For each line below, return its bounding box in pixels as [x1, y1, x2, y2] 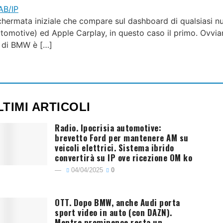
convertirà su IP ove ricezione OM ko [55, 151, 193, 164]
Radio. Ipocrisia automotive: [55, 121, 162, 134]
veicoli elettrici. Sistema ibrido [55, 141, 174, 154]
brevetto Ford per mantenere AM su [55, 131, 189, 144]
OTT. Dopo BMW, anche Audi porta [55, 196, 180, 209]
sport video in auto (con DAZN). [55, 206, 172, 219]
